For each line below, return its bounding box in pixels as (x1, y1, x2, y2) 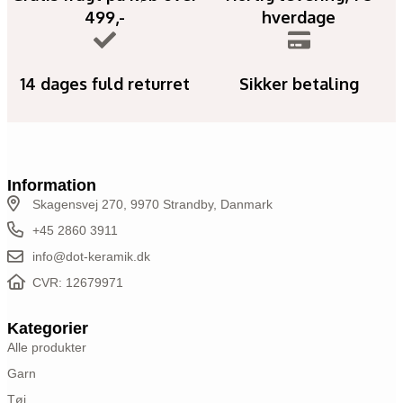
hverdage (262, 6, 336, 27)
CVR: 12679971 (31, 274, 123, 290)
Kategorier (7, 318, 88, 337)
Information (7, 175, 96, 194)
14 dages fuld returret (19, 73, 190, 94)
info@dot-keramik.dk (31, 248, 150, 264)
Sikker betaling (238, 73, 359, 94)
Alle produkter (7, 339, 86, 354)
